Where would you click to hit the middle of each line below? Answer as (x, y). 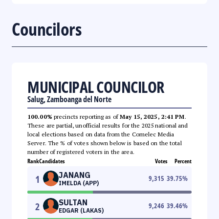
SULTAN (73, 202)
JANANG (75, 175)
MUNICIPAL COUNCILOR (96, 87)
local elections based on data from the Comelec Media (101, 134)
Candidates (52, 161)
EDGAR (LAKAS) (81, 210)
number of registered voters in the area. (81, 152)
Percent (183, 161)
